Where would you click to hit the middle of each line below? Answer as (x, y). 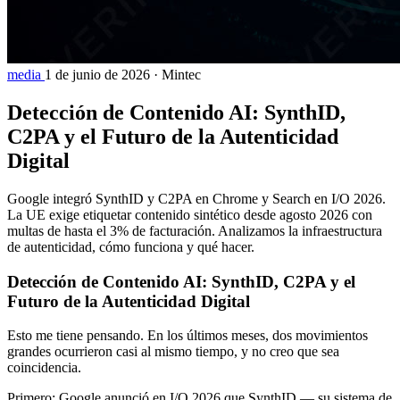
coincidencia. (44, 368)
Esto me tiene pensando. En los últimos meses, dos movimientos (187, 336)
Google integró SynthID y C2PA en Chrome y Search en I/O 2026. (196, 198)
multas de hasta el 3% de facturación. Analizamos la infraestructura (195, 230)
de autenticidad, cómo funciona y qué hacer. (131, 246)
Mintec (181, 75)
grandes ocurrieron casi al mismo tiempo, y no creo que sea (173, 352)
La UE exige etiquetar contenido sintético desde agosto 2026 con (190, 214)
